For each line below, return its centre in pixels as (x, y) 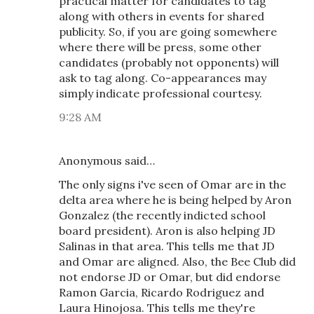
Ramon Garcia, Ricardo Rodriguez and (162, 292)
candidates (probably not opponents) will (169, 62)
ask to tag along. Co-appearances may (163, 78)
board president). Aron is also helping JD (167, 231)
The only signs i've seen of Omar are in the (172, 184)
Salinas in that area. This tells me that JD (167, 246)
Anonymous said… (107, 161)
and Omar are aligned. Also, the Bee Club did (177, 261)
